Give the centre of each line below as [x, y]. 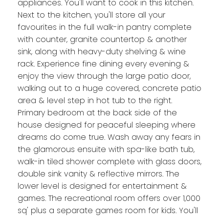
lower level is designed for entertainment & [102, 186]
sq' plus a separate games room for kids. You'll [108, 211]
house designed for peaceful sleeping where [106, 125]
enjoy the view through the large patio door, [104, 76]
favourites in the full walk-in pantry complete [104, 27]
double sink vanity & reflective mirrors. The [98, 174]
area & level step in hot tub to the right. [95, 101]
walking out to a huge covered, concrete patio [109, 88]
